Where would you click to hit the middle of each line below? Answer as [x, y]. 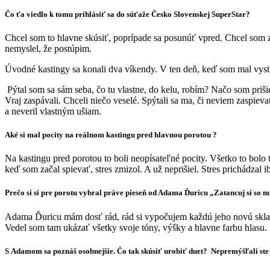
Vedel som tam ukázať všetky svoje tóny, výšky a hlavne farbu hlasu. [136, 227]
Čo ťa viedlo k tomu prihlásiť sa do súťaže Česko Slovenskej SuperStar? [128, 14]
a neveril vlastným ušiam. [53, 111]
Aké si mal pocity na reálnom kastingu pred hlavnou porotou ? [112, 135]
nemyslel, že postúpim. [49, 48]
